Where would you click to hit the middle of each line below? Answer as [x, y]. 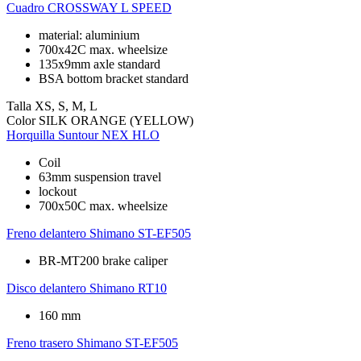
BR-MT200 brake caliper [103, 260]
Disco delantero [46, 288]
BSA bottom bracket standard [114, 78]
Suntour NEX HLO [109, 135]
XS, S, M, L [66, 106]
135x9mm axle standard [100, 64]
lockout [58, 191]
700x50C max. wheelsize [103, 205]
